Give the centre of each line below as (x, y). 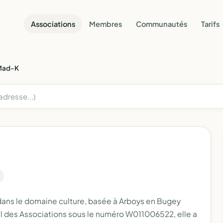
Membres (106, 24)
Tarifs (210, 24)
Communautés (162, 24)
